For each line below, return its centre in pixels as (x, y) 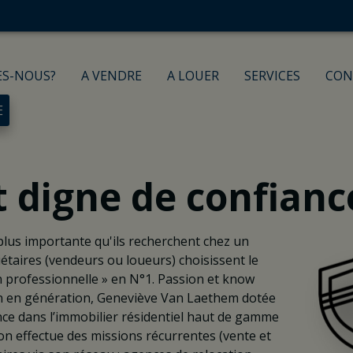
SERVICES (273, 76)
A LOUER (193, 76)
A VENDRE (112, 76)
